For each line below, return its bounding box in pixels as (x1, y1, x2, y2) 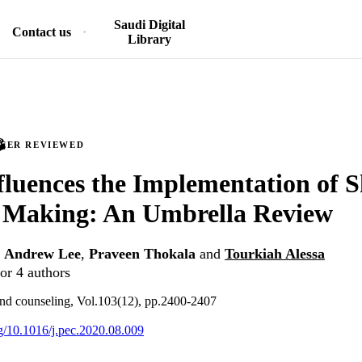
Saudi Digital (113, 18, 185, 32)
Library (127, 32, 171, 46)
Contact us (12, 25, 71, 39)
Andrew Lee (4, 246, 81, 263)
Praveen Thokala (89, 246, 196, 263)
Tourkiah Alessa (225, 246, 325, 263)
